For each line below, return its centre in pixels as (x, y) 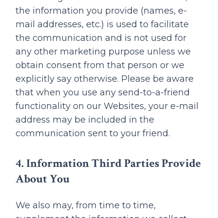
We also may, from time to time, (86, 205)
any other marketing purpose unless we (103, 52)
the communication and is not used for (101, 38)
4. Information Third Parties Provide (108, 163)
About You (43, 179)
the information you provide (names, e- (101, 11)
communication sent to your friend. (93, 133)
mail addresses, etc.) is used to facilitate (102, 24)
